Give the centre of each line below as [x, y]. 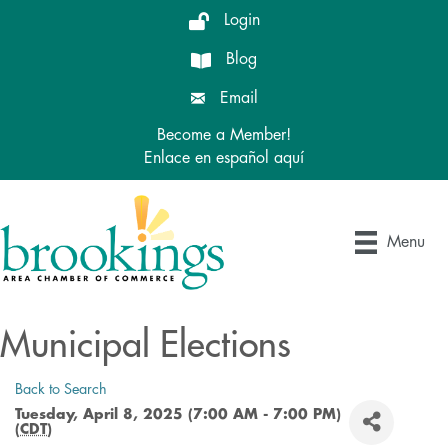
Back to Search [61, 389]
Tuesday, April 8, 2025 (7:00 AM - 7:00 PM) [178, 414]
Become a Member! [224, 135]
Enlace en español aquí [224, 158]
